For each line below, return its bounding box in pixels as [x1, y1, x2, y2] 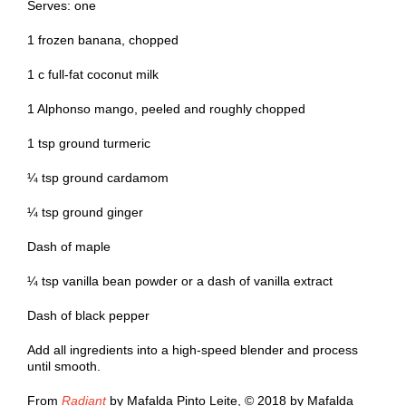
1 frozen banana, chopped [27, 33, 179, 48]
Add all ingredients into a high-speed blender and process [27, 343, 358, 358]
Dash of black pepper [27, 308, 150, 324]
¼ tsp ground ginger [27, 205, 143, 220]
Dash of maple [27, 239, 111, 255]
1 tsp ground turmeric [27, 136, 150, 151]
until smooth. [27, 359, 101, 374]
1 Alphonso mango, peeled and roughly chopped [27, 101, 305, 117]
